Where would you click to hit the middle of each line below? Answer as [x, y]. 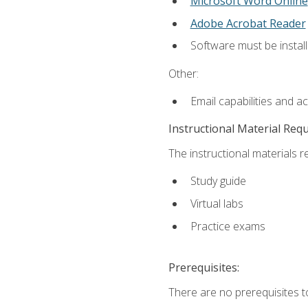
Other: [183, 73]
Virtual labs [217, 204]
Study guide [218, 181]
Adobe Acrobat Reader [248, 23]
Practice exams [228, 226]
